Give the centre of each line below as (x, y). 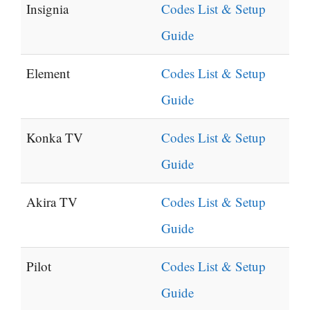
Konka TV (55, 138)
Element (48, 73)
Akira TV (52, 202)
